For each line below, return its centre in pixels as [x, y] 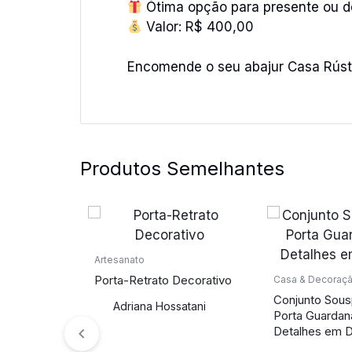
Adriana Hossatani [159, 306]
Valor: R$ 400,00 [198, 27]
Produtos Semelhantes [182, 168]
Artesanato [119, 259]
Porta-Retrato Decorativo [163, 280]
